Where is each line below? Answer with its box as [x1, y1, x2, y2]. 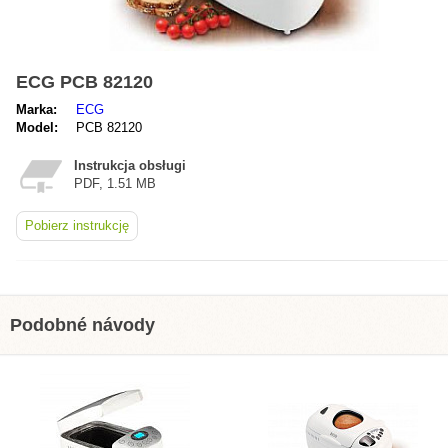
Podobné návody [10, 315, 155, 335]
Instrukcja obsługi [74, 158, 186, 173]
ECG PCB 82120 [16, 72, 153, 92]
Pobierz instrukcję [25, 218, 129, 233]
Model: [16, 120, 58, 135]
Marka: [16, 102, 57, 117]
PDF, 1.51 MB [74, 176, 156, 191]
